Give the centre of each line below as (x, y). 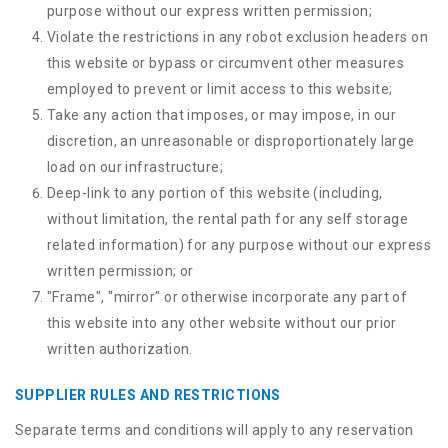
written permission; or (120, 271)
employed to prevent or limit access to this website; (220, 89)
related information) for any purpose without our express (239, 245)
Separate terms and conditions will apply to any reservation (214, 430)
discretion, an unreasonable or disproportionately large (231, 141)
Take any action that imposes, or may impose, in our (221, 115)
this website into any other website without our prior (222, 323)
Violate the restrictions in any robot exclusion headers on (238, 37)
